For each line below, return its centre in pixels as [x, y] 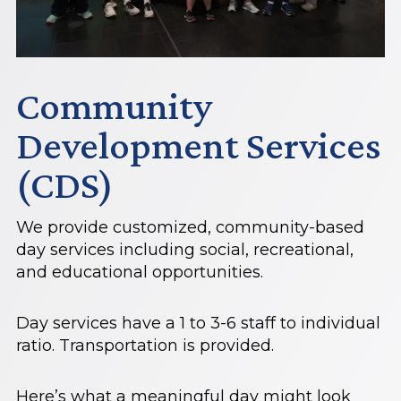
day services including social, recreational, [185, 249]
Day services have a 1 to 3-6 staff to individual [198, 323]
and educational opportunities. [140, 272]
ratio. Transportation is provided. [145, 345]
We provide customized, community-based [190, 227]
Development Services [198, 145]
